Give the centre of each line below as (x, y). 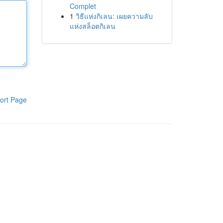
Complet (83, 6)
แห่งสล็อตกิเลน (92, 26)
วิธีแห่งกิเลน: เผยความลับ (114, 16)
